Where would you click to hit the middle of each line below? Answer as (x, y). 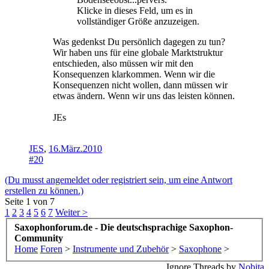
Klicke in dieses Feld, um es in (135, 10)
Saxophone (200, 249)
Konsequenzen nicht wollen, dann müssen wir (140, 85)
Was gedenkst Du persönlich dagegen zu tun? (139, 41)
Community (39, 238)
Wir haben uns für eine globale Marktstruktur (138, 52)
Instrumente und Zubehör (121, 249)
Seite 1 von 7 (30, 201)
